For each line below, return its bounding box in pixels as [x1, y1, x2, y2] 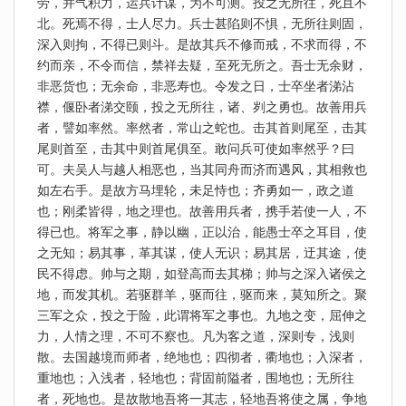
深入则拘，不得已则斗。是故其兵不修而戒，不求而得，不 [37, 37, 367, 52]
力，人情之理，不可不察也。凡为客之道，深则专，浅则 [37, 329, 354, 343]
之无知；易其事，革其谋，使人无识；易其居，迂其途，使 [37, 246, 367, 260]
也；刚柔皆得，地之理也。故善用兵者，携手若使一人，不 [37, 204, 367, 218]
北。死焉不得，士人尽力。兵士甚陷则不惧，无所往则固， [37, 16, 367, 31]
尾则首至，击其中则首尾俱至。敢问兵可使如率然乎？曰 [37, 141, 354, 156]
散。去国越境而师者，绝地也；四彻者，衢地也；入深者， [37, 350, 367, 364]
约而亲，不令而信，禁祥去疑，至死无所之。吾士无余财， [37, 58, 367, 72]
